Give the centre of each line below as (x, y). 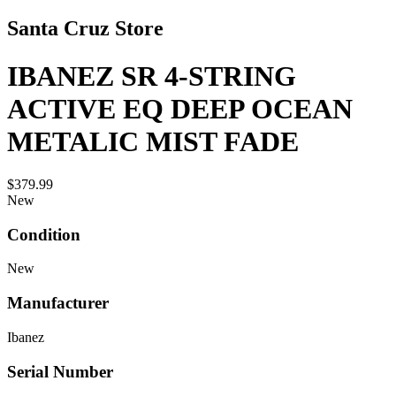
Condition (44, 234)
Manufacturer (58, 303)
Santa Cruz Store (85, 29)
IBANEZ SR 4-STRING (152, 76)
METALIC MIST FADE (153, 141)
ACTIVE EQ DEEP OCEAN (180, 108)
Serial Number (60, 371)
